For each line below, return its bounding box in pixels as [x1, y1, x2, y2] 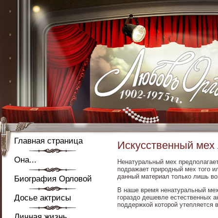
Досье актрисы [14, 193, 71, 202]
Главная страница [14, 136, 83, 145]
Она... [14, 155, 36, 164]
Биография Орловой [14, 174, 92, 183]
